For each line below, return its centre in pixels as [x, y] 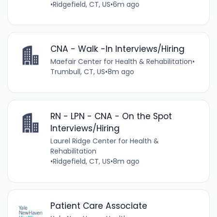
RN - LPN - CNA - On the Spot [111, 116]
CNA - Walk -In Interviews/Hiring [117, 49]
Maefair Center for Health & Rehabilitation [121, 61]
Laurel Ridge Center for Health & [104, 141]
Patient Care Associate [99, 206]
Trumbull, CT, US [77, 71]
